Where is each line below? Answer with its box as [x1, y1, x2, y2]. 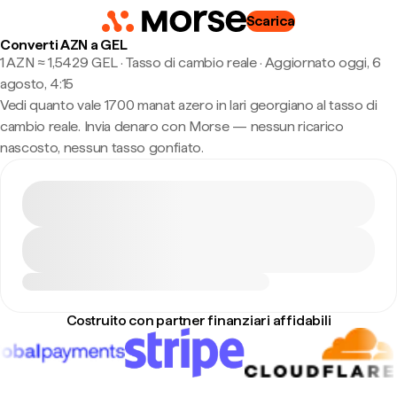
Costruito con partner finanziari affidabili [66, 312, 331, 329]
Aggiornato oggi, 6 [264, 54, 381, 71]
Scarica [245, 12, 295, 29]
